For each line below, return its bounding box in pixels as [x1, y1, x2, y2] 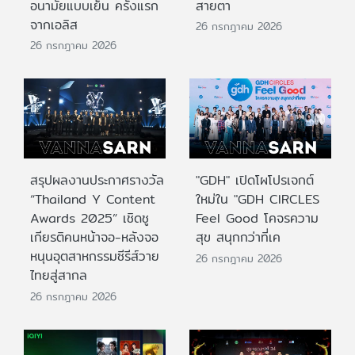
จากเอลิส [30, 14, 78, 35]
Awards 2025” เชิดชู [30, 208, 149, 229]
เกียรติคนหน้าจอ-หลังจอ [30, 227, 158, 248]
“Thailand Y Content [30, 189, 155, 210]
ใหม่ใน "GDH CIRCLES [196, 189, 319, 210]
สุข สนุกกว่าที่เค [196, 227, 281, 248]
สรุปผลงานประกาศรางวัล [30, 170, 164, 191]
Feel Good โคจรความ [196, 208, 319, 229]
